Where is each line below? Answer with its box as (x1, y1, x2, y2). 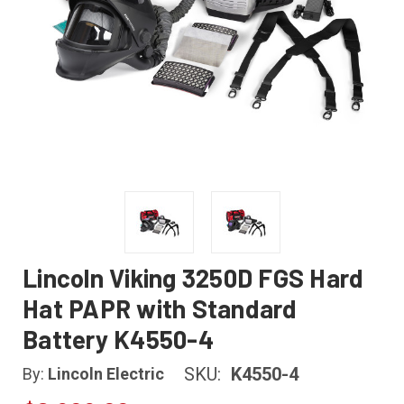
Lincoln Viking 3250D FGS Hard (23, 262, 364, 293)
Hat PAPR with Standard (23, 293, 298, 324)
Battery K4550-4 (23, 324, 214, 354)
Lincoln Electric (48, 364, 164, 384)
